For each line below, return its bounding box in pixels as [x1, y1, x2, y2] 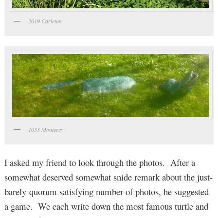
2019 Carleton [28, 17, 62, 25]
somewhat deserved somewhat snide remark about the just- [4, 170, 213, 183]
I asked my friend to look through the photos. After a [4, 156, 195, 168]
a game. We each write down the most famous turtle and [4, 200, 208, 212]
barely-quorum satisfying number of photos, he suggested [4, 185, 209, 198]
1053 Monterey [28, 126, 63, 134]
